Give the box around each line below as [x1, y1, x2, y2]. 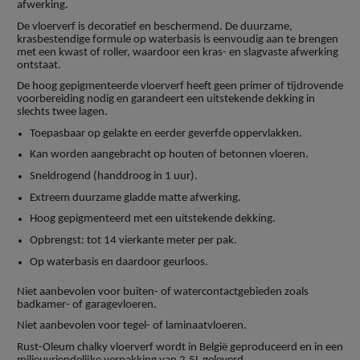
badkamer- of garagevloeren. [17, 298, 157, 311]
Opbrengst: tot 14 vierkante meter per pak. [30, 235, 238, 247]
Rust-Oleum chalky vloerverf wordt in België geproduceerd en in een [17, 342, 343, 354]
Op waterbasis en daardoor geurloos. [30, 256, 209, 268]
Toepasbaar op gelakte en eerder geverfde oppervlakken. [30, 127, 303, 140]
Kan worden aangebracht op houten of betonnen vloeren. [30, 149, 309, 162]
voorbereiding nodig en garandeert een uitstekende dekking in [17, 93, 315, 106]
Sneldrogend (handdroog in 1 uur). [30, 170, 198, 183]
